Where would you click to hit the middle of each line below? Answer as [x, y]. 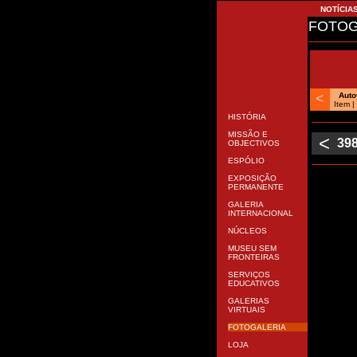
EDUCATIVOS [251, 347]
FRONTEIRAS [251, 321]
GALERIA [243, 268]
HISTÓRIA [244, 180]
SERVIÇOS [246, 338]
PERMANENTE [253, 251]
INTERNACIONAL [258, 277]
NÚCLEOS [245, 294]
